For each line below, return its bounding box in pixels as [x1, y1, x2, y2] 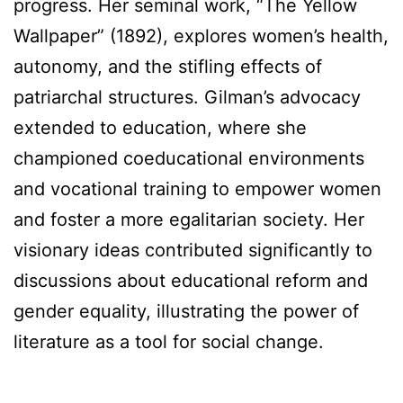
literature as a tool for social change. [13, 330, 324, 353]
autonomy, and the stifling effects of [13, 55, 322, 77]
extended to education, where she [13, 116, 307, 139]
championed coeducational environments [13, 147, 364, 169]
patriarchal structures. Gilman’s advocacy [13, 85, 361, 108]
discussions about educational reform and [13, 269, 368, 291]
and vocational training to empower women [13, 177, 381, 200]
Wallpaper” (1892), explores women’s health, [13, 24, 389, 47]
